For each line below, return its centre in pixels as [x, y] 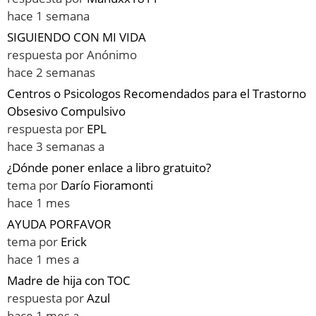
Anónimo [112, 55]
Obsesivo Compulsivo [66, 111]
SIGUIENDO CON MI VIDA [77, 37]
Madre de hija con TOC [69, 281]
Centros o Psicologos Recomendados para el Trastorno [157, 94]
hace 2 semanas [51, 73]
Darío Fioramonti [107, 186]
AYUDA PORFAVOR [59, 224]
